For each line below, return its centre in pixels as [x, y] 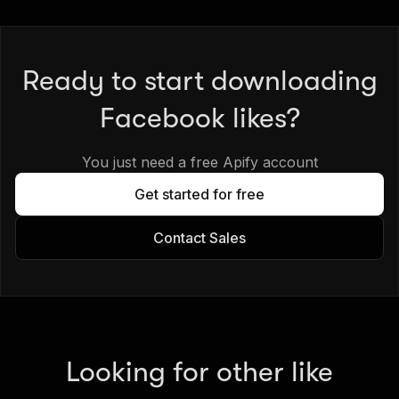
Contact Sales [199, 237]
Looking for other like [199, 371]
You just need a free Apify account [199, 162]
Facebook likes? [199, 118]
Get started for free [199, 194]
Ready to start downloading [199, 80]
